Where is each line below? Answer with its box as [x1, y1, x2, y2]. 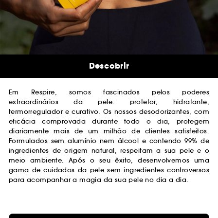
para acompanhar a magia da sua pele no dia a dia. [9, 176, 189, 184]
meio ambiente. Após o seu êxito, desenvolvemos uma [9, 156, 209, 165]
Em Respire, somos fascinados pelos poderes [9, 88, 209, 97]
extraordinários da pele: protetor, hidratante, [9, 98, 209, 107]
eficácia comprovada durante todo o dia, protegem [9, 117, 209, 126]
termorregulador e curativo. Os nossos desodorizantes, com [9, 108, 209, 116]
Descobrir [89, 60, 129, 72]
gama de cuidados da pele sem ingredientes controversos [9, 166, 209, 175]
